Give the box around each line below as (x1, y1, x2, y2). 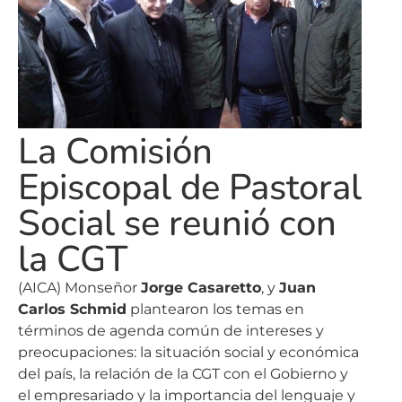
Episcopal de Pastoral (18, 163, 362, 213)
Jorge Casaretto (141, 279, 261, 297)
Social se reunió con (18, 199, 336, 249)
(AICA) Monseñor (18, 279, 141, 297)
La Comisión (18, 127, 213, 177)
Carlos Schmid (18, 301, 127, 319)
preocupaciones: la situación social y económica (18, 344, 359, 362)
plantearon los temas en (127, 301, 304, 319)
